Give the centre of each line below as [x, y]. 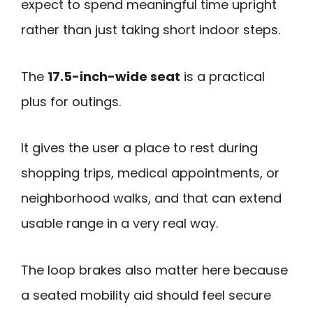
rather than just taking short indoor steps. [151, 30]
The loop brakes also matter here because [154, 270]
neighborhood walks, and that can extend [151, 198]
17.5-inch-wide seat [114, 76]
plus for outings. [71, 101]
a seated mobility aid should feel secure [146, 295]
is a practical [223, 76]
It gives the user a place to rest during [139, 148]
